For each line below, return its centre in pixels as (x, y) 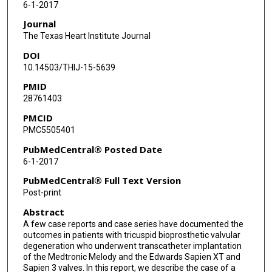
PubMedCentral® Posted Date (92, 149)
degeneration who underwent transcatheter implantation (132, 246)
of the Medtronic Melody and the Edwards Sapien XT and (131, 257)
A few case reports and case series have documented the (133, 224)
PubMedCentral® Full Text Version (102, 181)
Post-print (42, 193)
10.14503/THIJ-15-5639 (69, 67)
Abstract (43, 212)
